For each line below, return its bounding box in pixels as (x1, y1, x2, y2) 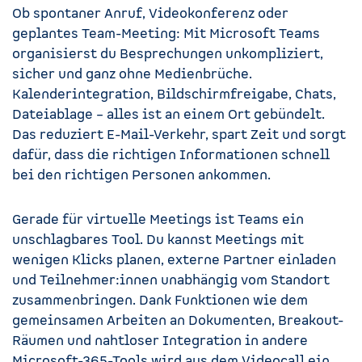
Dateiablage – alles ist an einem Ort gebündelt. (12, 106, 325, 123)
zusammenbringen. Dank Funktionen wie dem (12, 292, 308, 309)
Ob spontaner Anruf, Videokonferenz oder (12, 5, 288, 22)
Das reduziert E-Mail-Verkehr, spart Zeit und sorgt (12, 126, 346, 143)
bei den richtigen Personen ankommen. (12, 166, 271, 183)
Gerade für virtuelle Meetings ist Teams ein (12, 211, 304, 228)
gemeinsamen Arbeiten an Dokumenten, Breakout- (12, 312, 343, 329)
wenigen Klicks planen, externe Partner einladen (12, 251, 336, 268)
